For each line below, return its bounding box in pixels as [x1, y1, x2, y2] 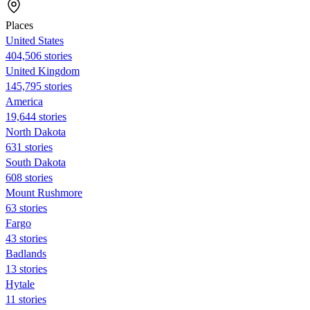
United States [6, 34, 64, 46]
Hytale [6, 277, 35, 290]
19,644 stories [6, 110, 66, 122]
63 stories [6, 201, 47, 214]
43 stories [6, 232, 47, 244]
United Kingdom [6, 64, 80, 77]
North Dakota [6, 125, 66, 138]
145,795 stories [6, 80, 72, 92]
